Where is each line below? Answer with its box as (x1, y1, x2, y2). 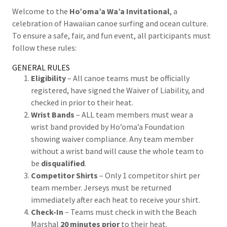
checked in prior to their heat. (30, 97, 133, 107)
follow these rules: (12, 43, 77, 53)
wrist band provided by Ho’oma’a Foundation (30, 122, 184, 132)
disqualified (41, 158, 85, 168)
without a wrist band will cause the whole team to (30, 146, 204, 156)
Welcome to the (12, 6, 69, 16)
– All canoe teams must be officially (65, 73, 190, 83)
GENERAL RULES (12, 62, 70, 72)
